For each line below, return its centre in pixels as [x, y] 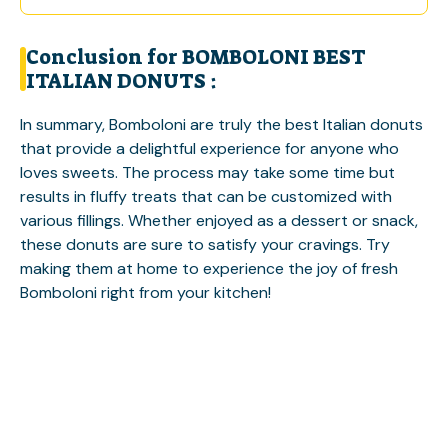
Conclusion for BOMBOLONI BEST [196, 57]
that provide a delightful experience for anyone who [209, 149]
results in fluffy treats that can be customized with [206, 197]
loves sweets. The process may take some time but [207, 173]
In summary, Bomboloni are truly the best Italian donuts [221, 125]
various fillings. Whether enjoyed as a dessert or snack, [219, 221]
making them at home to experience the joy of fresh [209, 269]
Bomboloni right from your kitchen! [145, 293]
